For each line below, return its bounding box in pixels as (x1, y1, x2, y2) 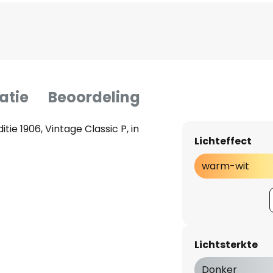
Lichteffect (194, 134, 252, 148)
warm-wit (201, 159, 249, 173)
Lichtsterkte (194, 238, 258, 252)
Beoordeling (48, 87, 140, 107)
